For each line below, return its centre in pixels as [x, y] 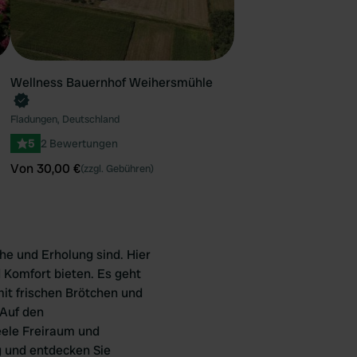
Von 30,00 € [45, 169]
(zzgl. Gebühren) [117, 169]
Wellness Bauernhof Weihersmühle [111, 82]
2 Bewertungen [79, 143]
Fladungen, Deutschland [65, 119]
